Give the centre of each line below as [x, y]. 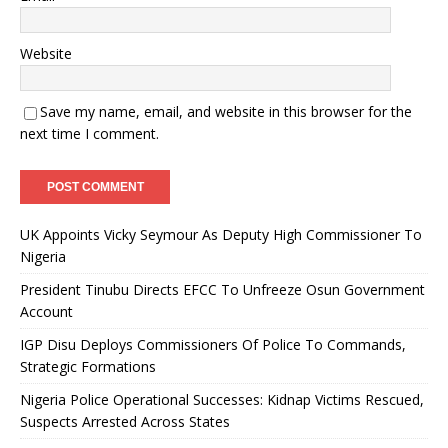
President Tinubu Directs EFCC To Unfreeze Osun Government [222, 289]
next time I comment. [89, 133]
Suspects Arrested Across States [125, 421]
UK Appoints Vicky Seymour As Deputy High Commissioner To [221, 234]
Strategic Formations [88, 366]
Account [46, 311]
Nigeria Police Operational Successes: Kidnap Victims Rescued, [222, 399]
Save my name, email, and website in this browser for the [226, 111]
